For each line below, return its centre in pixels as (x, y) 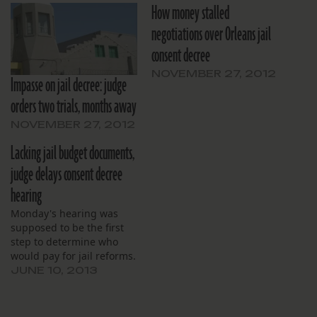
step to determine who (64, 242)
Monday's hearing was (64, 214)
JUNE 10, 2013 (54, 270)
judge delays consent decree (67, 175)
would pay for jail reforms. (73, 256)
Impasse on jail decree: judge (69, 86)
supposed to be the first (67, 228)
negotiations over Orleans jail (211, 35)
